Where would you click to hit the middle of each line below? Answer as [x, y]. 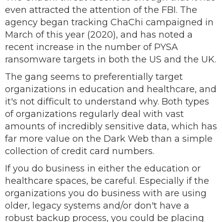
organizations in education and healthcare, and [111, 89]
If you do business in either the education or [103, 168]
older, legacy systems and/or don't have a [97, 206]
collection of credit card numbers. [80, 151]
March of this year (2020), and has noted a [99, 35]
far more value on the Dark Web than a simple [109, 139]
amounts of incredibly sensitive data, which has [111, 126]
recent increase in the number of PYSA [91, 47]
